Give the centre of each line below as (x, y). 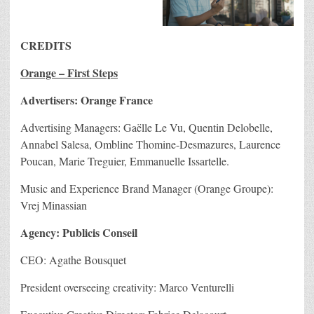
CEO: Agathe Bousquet (75, 259)
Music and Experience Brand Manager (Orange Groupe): (147, 188)
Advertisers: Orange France (87, 100)
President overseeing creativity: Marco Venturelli (127, 287)
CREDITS (46, 45)
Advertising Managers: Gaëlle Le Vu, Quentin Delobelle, (146, 127)
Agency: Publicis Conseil (79, 232)
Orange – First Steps (69, 72)
